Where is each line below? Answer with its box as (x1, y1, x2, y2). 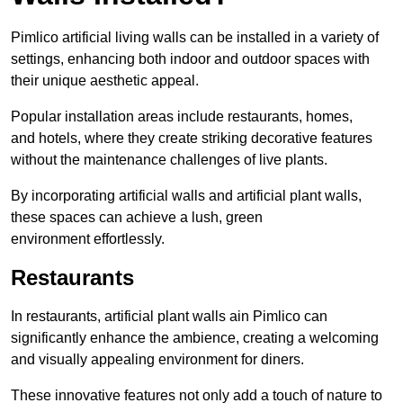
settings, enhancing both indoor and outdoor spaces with (11, 51, 370, 67)
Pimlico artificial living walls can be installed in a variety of (11, 30, 379, 46)
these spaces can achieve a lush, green (11, 210, 263, 226)
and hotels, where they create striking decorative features (11, 130, 372, 147)
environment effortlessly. (11, 231, 165, 247)
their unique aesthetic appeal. (11, 73, 199, 89)
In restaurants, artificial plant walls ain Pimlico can (11, 309, 327, 325)
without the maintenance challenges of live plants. (11, 152, 327, 168)
